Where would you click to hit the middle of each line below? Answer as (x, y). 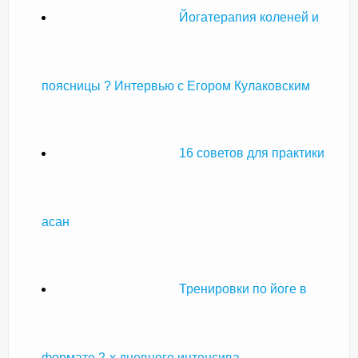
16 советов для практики (252, 153)
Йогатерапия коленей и (249, 17)
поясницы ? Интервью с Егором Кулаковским (176, 86)
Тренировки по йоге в (243, 288)
